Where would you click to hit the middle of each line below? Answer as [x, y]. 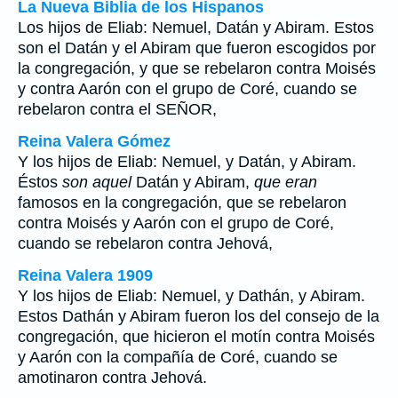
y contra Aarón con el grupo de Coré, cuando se [187, 89]
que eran [286, 182]
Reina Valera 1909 [85, 275]
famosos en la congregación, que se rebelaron [182, 203]
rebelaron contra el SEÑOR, [117, 109]
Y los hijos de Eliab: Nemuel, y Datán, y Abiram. [187, 162]
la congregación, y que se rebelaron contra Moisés [197, 68]
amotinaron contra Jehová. [112, 378]
